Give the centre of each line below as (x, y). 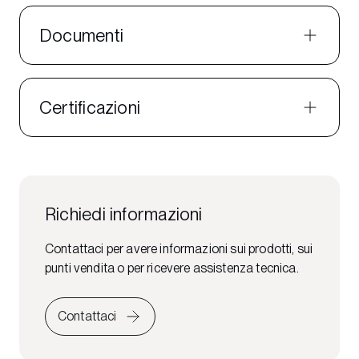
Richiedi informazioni (124, 214)
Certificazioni (90, 107)
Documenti (81, 35)
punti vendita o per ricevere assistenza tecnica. (172, 268)
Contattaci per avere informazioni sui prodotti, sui (179, 249)
